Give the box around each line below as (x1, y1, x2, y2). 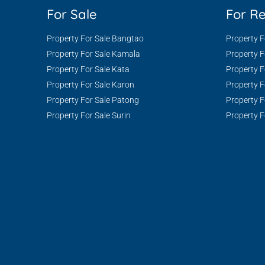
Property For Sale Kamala (47, 49, 140, 59)
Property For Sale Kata (47, 64, 130, 74)
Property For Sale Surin (47, 111, 131, 120)
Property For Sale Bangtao (47, 34, 144, 43)
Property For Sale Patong (47, 95, 139, 105)
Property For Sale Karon (47, 80, 134, 89)
